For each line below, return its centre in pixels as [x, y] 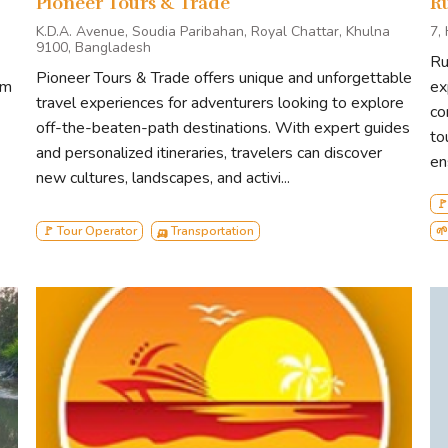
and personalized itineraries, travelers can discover [209, 152]
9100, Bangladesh [93, 47]
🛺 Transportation [205, 230]
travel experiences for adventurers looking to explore [220, 102]
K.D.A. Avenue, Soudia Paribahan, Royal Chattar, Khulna [213, 31]
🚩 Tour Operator [89, 230]
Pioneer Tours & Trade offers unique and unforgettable [224, 77]
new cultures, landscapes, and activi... [163, 177]
